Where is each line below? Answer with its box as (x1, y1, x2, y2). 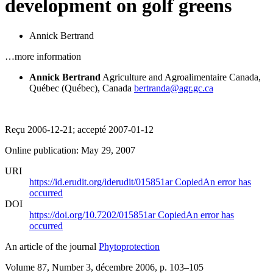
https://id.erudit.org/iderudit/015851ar (29, 176, 175, 187)
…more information (5, 51, 81, 62)
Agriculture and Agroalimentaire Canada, (102, 71, 261, 82)
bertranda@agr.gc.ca (134, 82, 213, 93)
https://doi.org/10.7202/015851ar (29, 209, 158, 220)
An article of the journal (5, 241, 99, 252)
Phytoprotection (99, 241, 160, 252)
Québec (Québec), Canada (29, 82, 132, 93)
